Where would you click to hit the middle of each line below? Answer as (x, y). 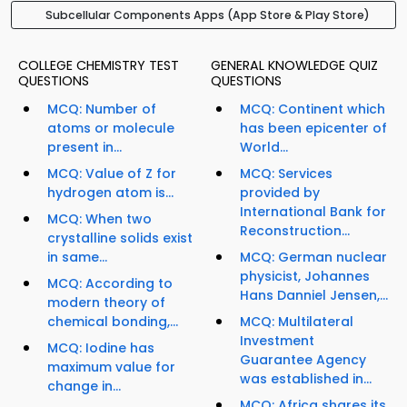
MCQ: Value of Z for (112, 174)
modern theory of (106, 303)
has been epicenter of (313, 129)
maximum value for (111, 367)
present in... (84, 148)
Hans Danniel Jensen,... (314, 296)
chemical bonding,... (113, 322)
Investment (277, 341)
